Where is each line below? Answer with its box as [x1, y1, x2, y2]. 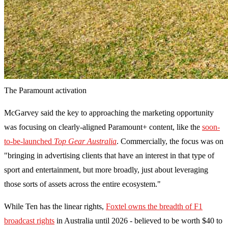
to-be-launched [4, 137, 54, 146]
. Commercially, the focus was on [117, 137, 223, 146]
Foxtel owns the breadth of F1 [106, 202, 203, 211]
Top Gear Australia [54, 137, 117, 146]
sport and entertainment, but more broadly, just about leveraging [4, 165, 208, 175]
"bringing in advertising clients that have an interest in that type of [4, 151, 214, 160]
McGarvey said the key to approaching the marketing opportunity [4, 108, 214, 118]
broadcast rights [4, 216, 54, 225]
